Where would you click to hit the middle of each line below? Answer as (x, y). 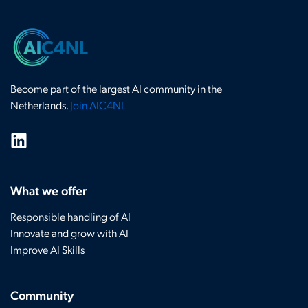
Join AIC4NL (98, 105)
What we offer (49, 190)
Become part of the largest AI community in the (116, 89)
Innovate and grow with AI (69, 232)
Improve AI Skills (47, 249)
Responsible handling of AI (70, 216)
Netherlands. (40, 105)
